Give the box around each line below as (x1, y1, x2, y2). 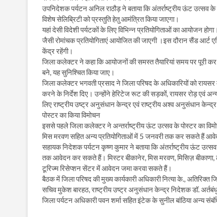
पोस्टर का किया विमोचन (42, 110, 100, 119)
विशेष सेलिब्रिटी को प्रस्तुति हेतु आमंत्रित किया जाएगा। (42, 14, 179, 23)
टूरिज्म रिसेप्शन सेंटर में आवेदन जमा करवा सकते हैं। (42, 163, 172, 172)
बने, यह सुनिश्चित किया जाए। (42, 67, 115, 77)
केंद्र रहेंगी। (42, 46, 73, 55)
